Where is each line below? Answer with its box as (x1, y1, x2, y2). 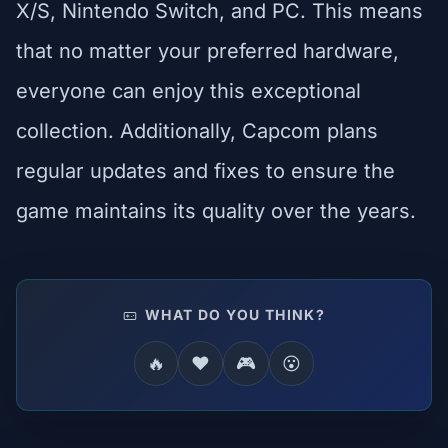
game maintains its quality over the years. (16, 198, 416, 223)
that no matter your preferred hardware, (16, 38, 399, 63)
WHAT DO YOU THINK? (140, 305, 326, 323)
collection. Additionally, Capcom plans (16, 118, 378, 143)
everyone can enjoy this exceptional (16, 78, 361, 103)
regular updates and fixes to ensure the (16, 158, 395, 183)
